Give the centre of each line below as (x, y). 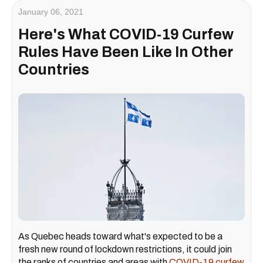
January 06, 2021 (51, 11)
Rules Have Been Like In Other (126, 52)
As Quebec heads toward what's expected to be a (120, 236)
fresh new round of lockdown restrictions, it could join (125, 249)
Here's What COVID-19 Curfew (126, 34)
